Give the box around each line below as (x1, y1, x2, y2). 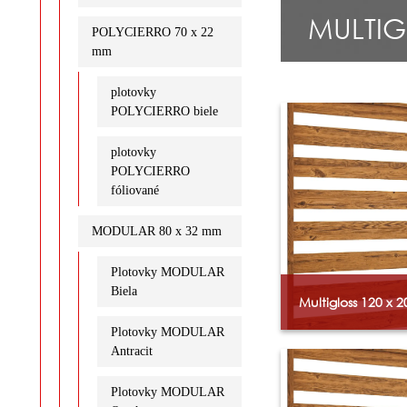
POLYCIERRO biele (110, 104, 218, 118)
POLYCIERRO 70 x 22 (91, 25, 213, 39)
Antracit (110, 343, 153, 358)
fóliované (110, 183, 159, 197)
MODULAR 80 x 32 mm (91, 223, 222, 238)
